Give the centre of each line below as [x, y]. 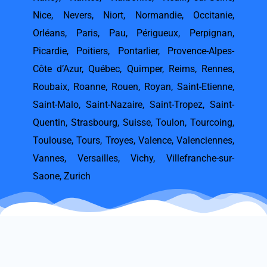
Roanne [89, 87]
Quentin [49, 123]
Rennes [217, 69]
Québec [104, 69]
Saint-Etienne [205, 87]
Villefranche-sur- [201, 159]
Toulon [170, 123]
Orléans [49, 33]
